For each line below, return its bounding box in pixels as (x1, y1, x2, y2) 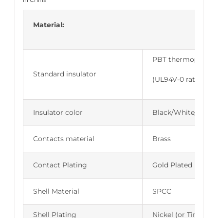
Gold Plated (152, 160, 192, 169)
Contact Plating (33, 160, 87, 169)
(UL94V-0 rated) (152, 74, 206, 84)
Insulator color (33, 108, 83, 117)
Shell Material (33, 186, 79, 196)
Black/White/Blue (152, 108, 213, 117)
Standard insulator (33, 69, 96, 78)
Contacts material (33, 134, 94, 143)
